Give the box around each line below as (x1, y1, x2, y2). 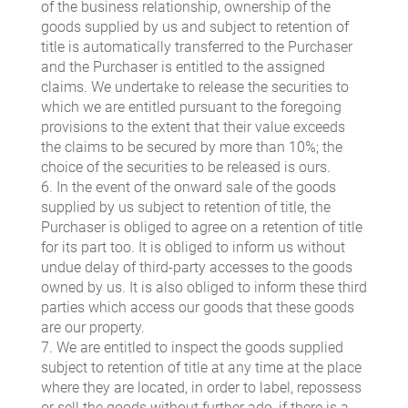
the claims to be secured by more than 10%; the (41, 138, 342, 157)
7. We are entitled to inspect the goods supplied (41, 339, 343, 357)
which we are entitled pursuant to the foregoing (41, 98, 342, 117)
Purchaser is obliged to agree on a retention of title (41, 219, 362, 237)
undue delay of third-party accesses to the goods (41, 259, 352, 277)
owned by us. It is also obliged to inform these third (41, 279, 367, 297)
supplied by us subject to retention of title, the (41, 199, 331, 217)
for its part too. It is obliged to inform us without (41, 239, 345, 257)
